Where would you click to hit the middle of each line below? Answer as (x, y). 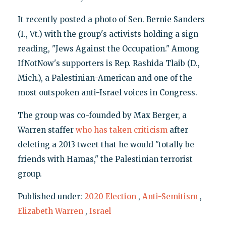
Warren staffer (46, 130)
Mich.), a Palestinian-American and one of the (105, 78)
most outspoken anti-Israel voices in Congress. (107, 93)
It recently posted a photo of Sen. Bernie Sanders (111, 20)
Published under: (51, 197)
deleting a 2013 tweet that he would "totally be (106, 145)
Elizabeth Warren (50, 211)
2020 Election (110, 197)
